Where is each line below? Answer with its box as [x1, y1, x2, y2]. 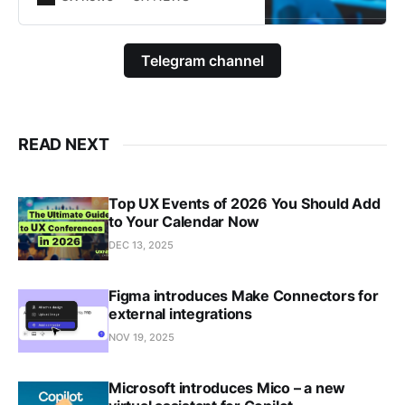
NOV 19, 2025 [108, 331, 174, 344]
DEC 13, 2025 [108, 239, 174, 252]
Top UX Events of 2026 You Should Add [108, 194, 381, 213]
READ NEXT [18, 135, 109, 155]
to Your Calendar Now [108, 212, 260, 231]
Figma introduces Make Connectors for [108, 287, 379, 306]
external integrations [108, 305, 252, 324]
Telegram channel [141, 52, 264, 71]
